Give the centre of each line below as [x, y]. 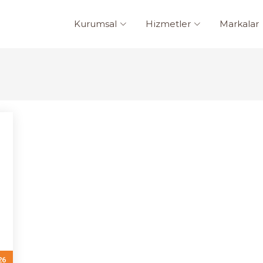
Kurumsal [95, 24]
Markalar [239, 24]
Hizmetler [168, 24]
